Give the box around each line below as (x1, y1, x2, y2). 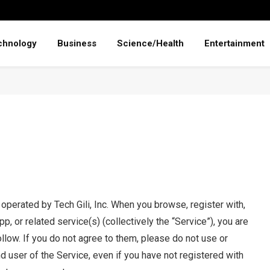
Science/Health (116, 38, 184, 49)
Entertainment (204, 38, 265, 49)
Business (57, 38, 96, 49)
